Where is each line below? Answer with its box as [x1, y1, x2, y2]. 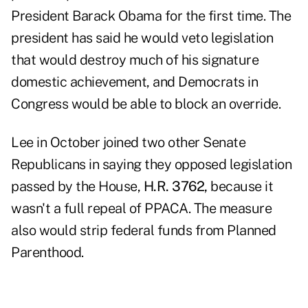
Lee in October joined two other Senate [11, 134, 245, 151]
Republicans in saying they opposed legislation [11, 156, 291, 173]
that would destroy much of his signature [11, 52, 258, 69]
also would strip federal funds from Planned [11, 222, 276, 239]
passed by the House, [11, 178, 144, 195]
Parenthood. [11, 244, 84, 261]
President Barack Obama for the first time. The [11, 8, 291, 25]
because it [207, 178, 273, 195]
